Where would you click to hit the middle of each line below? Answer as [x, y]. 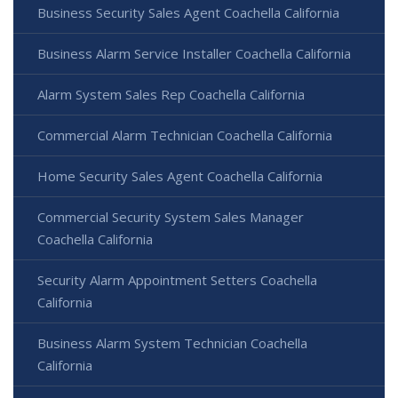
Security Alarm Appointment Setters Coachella [177, 279]
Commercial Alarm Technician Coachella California [185, 135]
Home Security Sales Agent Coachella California [180, 175]
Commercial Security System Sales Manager [171, 216]
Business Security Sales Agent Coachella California [188, 12]
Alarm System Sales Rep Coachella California [171, 94]
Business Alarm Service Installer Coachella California [194, 53]
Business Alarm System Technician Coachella [172, 342]
